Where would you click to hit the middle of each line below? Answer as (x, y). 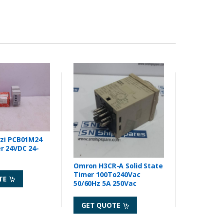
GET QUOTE (102, 205)
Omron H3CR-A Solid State (118, 166)
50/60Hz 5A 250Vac (105, 183)
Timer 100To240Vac (107, 175)
